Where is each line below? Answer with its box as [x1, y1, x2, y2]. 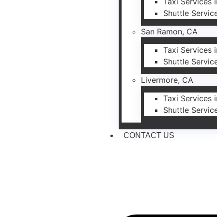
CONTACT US [124, 131, 175, 139]
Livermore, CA [141, 75, 194, 85]
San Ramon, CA [141, 26, 198, 36]
